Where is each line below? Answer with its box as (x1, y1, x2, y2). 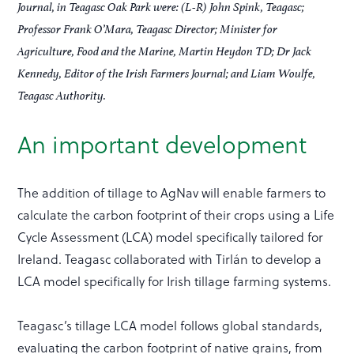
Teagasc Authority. (17, 87, 107, 103)
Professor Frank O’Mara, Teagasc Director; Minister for (17, 21, 278, 36)
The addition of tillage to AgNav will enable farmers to (17, 183, 326, 201)
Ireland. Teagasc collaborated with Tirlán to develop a (17, 249, 322, 268)
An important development (17, 126, 307, 161)
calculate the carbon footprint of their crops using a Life (17, 205, 335, 224)
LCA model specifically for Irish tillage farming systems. (17, 271, 332, 290)
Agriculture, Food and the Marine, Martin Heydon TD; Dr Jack (17, 43, 312, 58)
